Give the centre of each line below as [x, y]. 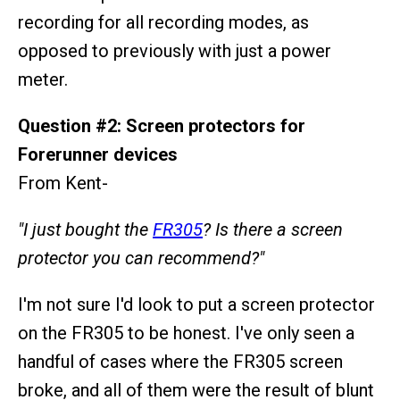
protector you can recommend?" [141, 258]
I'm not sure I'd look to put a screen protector [196, 304]
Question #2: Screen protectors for [162, 126]
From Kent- [63, 183]
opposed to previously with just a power [175, 51]
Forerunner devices [98, 154]
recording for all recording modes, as [163, 22]
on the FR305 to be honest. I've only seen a [186, 333]
